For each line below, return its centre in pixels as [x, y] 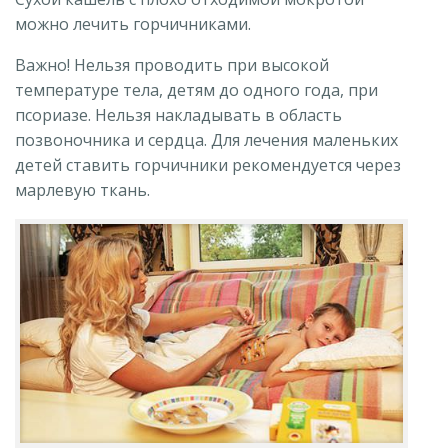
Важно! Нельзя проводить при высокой [172, 65]
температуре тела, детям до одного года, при [196, 90]
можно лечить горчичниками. [133, 24]
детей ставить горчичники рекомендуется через [208, 165]
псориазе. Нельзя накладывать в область [178, 115]
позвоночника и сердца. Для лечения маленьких [206, 140]
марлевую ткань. [82, 190]
